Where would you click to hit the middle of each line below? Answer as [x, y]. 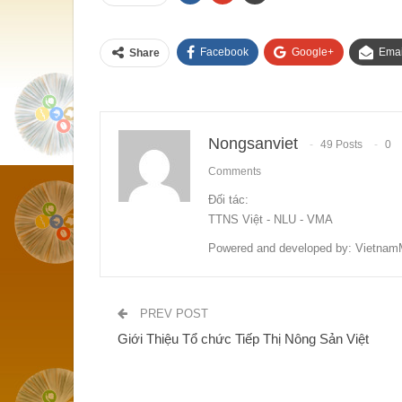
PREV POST [172, 313]
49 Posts [341, 145]
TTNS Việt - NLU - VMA [271, 219]
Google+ [313, 52]
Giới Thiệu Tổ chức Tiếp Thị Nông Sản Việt [243, 338]
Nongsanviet [253, 143]
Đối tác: [228, 199]
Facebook [224, 52]
